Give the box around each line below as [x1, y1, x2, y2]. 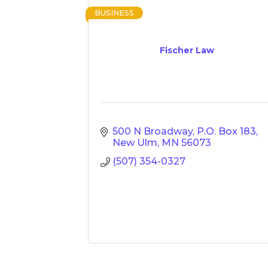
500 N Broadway [112, 126, 193, 137]
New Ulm [112, 137, 157, 148]
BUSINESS [95, 8, 134, 17]
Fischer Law [159, 45, 214, 56]
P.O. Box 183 [197, 126, 256, 137]
